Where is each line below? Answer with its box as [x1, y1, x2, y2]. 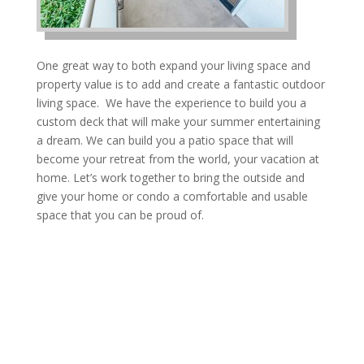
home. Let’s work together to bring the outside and [36, 170, 305, 185]
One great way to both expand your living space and [36, 58, 310, 73]
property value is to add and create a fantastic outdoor [36, 76, 325, 92]
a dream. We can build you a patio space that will [36, 132, 293, 148]
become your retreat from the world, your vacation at [36, 151, 319, 167]
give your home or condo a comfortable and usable [36, 188, 308, 204]
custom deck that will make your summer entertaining [36, 114, 320, 129]
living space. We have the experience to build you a [36, 95, 306, 110]
